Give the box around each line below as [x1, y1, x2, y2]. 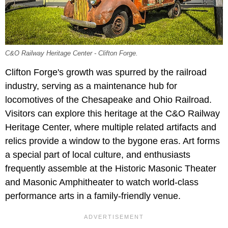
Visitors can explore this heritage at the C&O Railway [5, 108, 220, 119]
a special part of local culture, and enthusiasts [5, 149, 190, 160]
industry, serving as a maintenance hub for [5, 80, 177, 91]
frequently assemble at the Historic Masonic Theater [5, 163, 216, 174]
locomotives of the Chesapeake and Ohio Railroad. [5, 94, 212, 105]
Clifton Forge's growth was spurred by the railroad [5, 67, 207, 77]
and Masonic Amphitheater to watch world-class [5, 177, 198, 187]
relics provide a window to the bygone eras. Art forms [5, 135, 220, 146]
